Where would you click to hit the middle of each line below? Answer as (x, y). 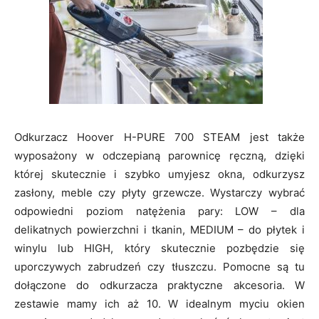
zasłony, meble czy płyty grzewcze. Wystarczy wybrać (159, 193)
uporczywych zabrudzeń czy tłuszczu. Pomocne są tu (159, 267)
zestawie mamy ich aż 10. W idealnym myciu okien (159, 304)
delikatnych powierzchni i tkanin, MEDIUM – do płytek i (159, 230)
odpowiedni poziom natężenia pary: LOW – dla (159, 211)
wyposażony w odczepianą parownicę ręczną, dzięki (159, 156)
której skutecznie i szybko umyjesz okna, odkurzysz (159, 174)
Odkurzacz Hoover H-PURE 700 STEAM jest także (159, 137)
